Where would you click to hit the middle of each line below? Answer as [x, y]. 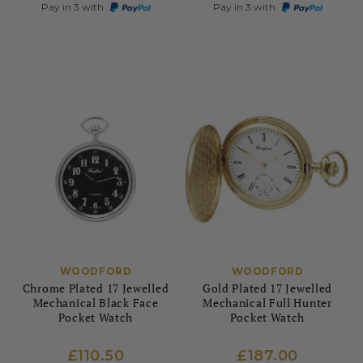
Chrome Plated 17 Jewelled [96, 288]
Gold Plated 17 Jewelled [267, 288]
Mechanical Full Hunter [267, 303]
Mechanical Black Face [96, 303]
